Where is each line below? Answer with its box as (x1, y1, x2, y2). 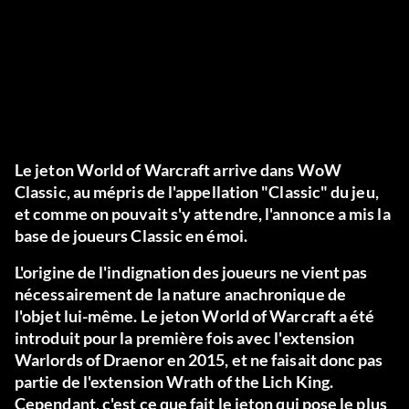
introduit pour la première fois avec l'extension (15, 328, 355, 349)
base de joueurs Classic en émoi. (15, 225, 247, 246)
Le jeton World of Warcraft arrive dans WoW (15, 160, 341, 181)
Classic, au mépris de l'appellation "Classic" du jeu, (15, 182, 379, 203)
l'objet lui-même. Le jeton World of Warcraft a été (15, 306, 375, 327)
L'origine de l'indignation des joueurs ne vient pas (15, 262, 368, 283)
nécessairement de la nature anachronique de (15, 284, 346, 305)
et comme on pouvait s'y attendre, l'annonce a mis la (15, 204, 391, 225)
